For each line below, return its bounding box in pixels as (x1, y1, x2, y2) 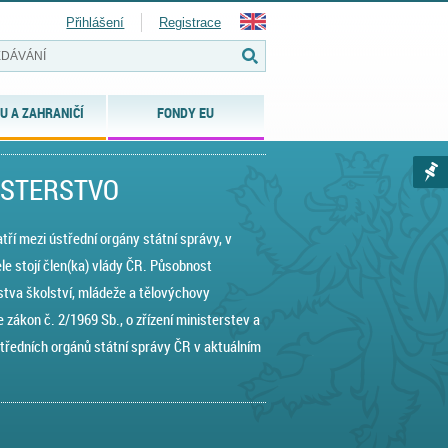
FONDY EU (157, 103, 215, 122)
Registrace (159, 15, 221, 30)
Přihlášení (66, 15, 125, 30)
